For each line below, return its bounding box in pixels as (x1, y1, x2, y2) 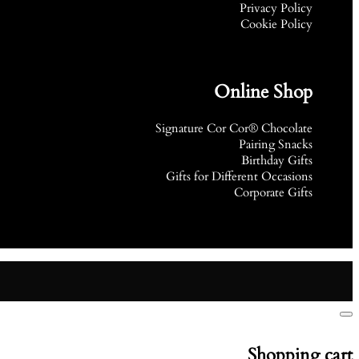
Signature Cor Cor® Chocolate (155, 120, 313, 137)
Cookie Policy (240, 16, 313, 33)
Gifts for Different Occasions (166, 168, 313, 185)
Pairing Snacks (239, 136, 313, 153)
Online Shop (214, 79, 313, 105)
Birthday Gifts (241, 152, 313, 169)
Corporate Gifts (234, 184, 313, 201)
